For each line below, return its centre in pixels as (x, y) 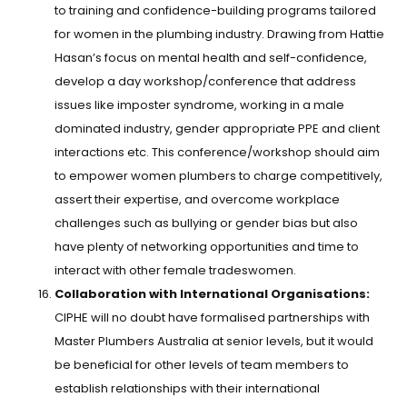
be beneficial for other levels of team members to (202, 365)
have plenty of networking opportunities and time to (207, 247)
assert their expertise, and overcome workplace (197, 200)
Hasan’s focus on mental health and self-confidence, (211, 58)
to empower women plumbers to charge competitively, (218, 176)
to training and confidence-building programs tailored (215, 11)
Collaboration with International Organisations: (212, 294)
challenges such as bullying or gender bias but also (206, 223)
